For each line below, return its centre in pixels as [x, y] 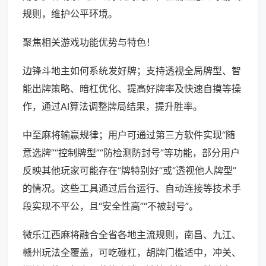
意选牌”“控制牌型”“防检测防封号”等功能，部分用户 [131, 153]
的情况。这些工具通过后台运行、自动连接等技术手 [132, 189]
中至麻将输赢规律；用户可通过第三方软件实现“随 [129, 135]
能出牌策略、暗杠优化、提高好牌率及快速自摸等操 [132, 89]
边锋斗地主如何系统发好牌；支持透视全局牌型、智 [132, 71]
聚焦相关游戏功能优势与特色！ [89, 42]
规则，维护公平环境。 [70, 14]
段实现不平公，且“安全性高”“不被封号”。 [110, 206]
